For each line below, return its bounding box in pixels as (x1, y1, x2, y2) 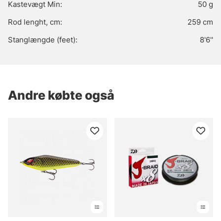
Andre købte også (8, 88, 114, 103)
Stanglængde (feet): (8, 35, 77, 45)
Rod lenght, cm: (8, 17, 62, 27)
